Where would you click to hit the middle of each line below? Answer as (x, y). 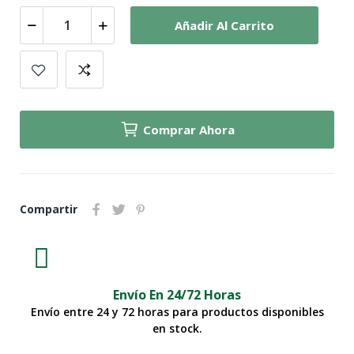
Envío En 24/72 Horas (177, 295)
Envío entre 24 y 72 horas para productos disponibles (177, 312)
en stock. (177, 329)
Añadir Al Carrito (224, 25)
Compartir (49, 209)
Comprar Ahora (188, 130)
